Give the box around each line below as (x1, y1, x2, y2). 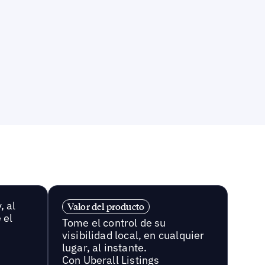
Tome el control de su (62, 216, 166, 230)
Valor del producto (67, 201, 145, 213)
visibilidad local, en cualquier (62, 228, 205, 243)
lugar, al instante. (62, 241, 147, 255)
